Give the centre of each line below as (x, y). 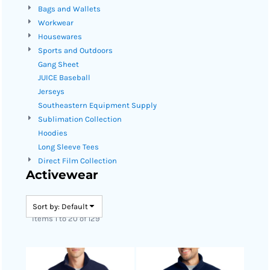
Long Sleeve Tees (68, 146)
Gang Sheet (58, 64)
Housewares (60, 36)
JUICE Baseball (64, 78)
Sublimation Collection (80, 119)
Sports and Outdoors (75, 50)
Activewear (62, 174)
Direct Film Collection (77, 160)
